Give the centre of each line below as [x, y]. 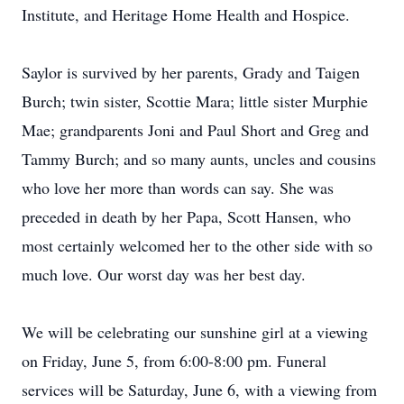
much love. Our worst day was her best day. [164, 274]
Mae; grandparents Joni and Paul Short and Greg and [195, 130]
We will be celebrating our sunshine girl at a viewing [195, 332]
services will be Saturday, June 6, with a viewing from [199, 390]
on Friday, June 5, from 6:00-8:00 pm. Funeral [174, 361]
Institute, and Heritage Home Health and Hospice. [186, 14]
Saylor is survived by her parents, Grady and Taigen [191, 72]
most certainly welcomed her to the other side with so [197, 245]
